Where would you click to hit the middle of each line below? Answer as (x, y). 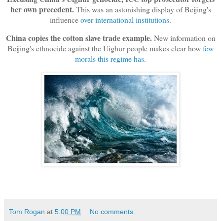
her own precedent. (43, 9)
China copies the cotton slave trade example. (79, 37)
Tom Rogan (27, 211)
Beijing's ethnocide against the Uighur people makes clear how (105, 48)
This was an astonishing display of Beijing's (143, 9)
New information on (184, 37)
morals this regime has (110, 58)
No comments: (113, 211)
